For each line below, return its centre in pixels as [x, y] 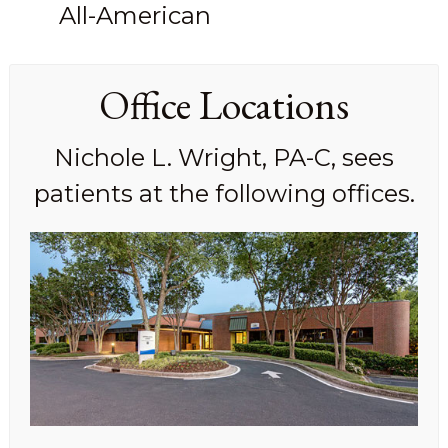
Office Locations [224, 105]
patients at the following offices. [224, 194]
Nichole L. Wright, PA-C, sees [224, 158]
